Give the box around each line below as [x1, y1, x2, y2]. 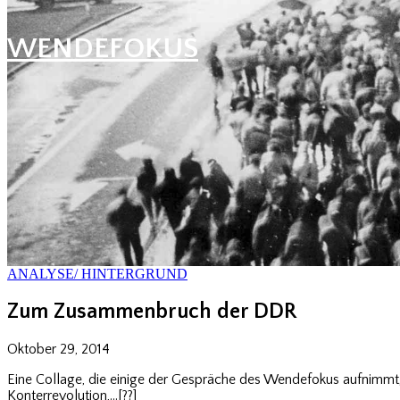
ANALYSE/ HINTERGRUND [7, 266, 187, 282]
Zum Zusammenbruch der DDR [7, 300, 296, 324]
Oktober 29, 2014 [7, 341, 110, 358]
